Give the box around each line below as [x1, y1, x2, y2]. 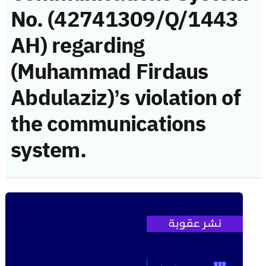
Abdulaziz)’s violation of [11, 81, 240, 114]
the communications [11, 107, 206, 140]
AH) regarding [11, 29, 145, 62]
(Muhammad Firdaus [11, 55, 208, 88]
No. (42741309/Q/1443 [11, 3, 239, 36]
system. [11, 134, 86, 166]
